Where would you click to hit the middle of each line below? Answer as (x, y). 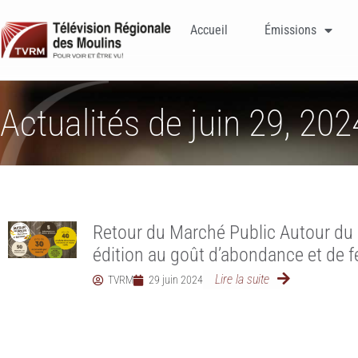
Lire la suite (242, 279)
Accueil (209, 30)
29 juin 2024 (175, 280)
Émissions (290, 30)
